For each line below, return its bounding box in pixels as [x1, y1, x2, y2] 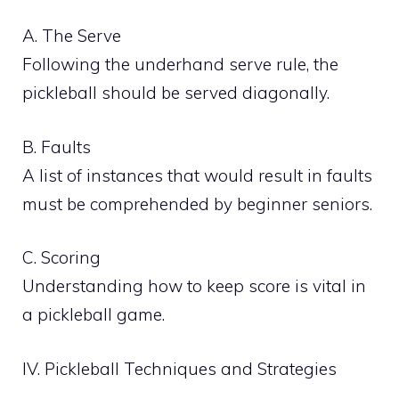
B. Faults [22, 135, 91, 158]
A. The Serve [22, 25, 121, 46]
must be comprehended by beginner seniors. [22, 192, 372, 215]
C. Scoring [22, 247, 101, 268]
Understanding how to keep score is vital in [22, 275, 366, 297]
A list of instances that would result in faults [22, 164, 372, 186]
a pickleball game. [22, 304, 165, 325]
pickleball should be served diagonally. [22, 82, 330, 103]
